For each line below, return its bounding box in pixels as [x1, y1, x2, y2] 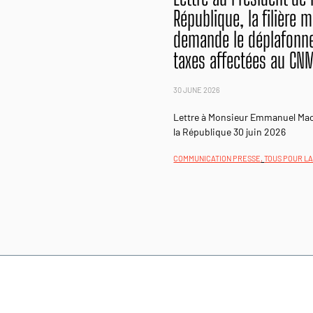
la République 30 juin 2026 [173, 126, 286, 138]
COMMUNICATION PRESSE [173, 154, 261, 163]
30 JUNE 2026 [173, 85, 221, 95]
